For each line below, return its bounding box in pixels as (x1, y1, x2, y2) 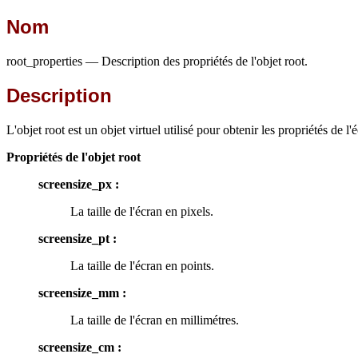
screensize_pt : (38, 231, 117, 245)
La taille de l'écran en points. (70, 258, 214, 272)
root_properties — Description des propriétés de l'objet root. (6, 54, 308, 68)
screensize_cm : (38, 340, 121, 354)
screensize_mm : (38, 285, 126, 300)
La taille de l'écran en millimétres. (70, 312, 239, 327)
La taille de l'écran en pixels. (70, 204, 213, 218)
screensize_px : (38, 177, 119, 191)
